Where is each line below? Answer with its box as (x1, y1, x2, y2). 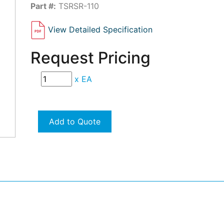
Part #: (30, 1, 56, 11)
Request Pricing (30, 48, 151, 68)
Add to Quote (49, 116, 101, 127)
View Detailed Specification (48, 24, 153, 35)
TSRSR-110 (56, 1, 99, 11)
